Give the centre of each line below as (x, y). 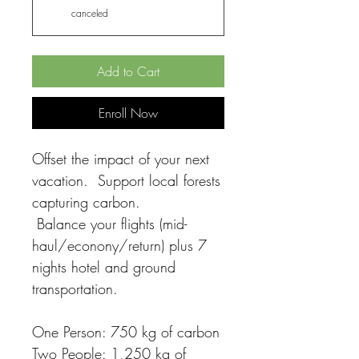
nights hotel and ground (104, 267)
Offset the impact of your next (121, 159)
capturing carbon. (86, 202)
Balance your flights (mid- (109, 224)
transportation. (75, 289)
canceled (90, 14)
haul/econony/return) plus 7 (119, 246)
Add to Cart (128, 72)
